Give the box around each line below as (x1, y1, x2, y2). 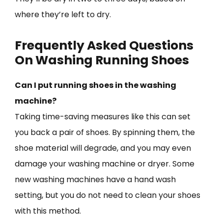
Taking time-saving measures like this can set (15, 110, 191, 122)
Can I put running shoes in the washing (15, 79, 176, 91)
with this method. (15, 205, 81, 217)
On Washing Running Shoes (15, 51, 189, 69)
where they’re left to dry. (15, 8, 111, 20)
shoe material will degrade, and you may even (15, 142, 191, 154)
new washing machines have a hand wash (15, 173, 176, 185)
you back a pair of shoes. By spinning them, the (15, 126, 195, 138)
